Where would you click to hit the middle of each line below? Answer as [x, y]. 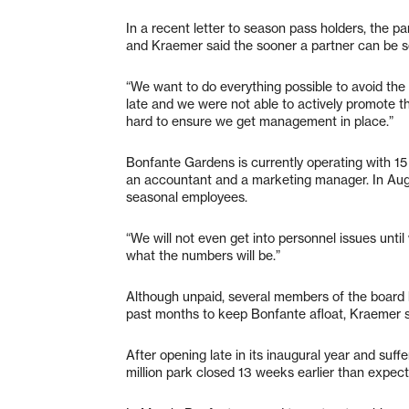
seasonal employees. [187, 197]
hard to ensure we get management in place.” [260, 121]
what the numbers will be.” [203, 255]
